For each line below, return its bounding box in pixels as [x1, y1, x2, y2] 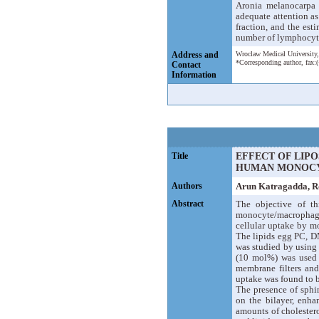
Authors [172, 180, 202, 191]
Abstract [172, 198, 204, 209]
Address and [172, 49, 219, 60]
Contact [172, 59, 201, 70]
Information [172, 69, 216, 80]
